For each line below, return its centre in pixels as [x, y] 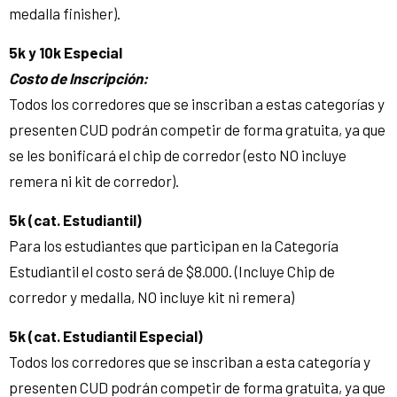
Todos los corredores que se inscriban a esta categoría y [190, 361]
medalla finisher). [65, 13]
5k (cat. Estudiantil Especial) [106, 335]
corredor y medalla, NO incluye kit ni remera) [152, 296]
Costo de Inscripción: [78, 78]
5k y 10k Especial [66, 52]
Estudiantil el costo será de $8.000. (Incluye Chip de [172, 271]
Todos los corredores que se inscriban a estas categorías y [197, 103]
